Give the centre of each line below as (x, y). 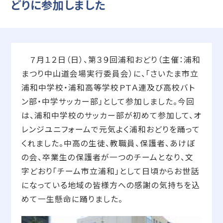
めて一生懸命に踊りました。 (72, 199)
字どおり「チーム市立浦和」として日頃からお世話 (110, 171)
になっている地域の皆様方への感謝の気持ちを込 (111, 185)
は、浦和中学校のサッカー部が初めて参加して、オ (111, 115)
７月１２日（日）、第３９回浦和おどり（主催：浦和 (111, 59)
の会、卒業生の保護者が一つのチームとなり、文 (107, 157)
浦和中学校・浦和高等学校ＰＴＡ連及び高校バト (108, 87)
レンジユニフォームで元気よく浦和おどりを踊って (111, 129)
